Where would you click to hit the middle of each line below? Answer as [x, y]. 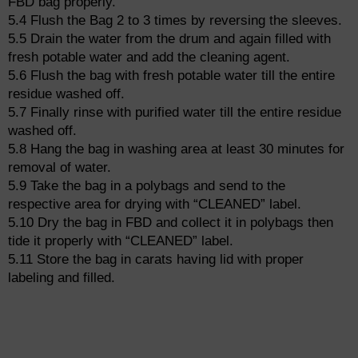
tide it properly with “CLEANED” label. [121, 241]
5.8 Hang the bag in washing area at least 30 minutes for [176, 149]
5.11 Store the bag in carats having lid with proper [156, 260]
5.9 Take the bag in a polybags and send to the [147, 186]
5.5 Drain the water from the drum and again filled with [169, 39]
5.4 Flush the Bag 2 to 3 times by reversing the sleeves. [175, 21]
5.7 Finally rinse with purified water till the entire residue [175, 113]
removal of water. [60, 168]
